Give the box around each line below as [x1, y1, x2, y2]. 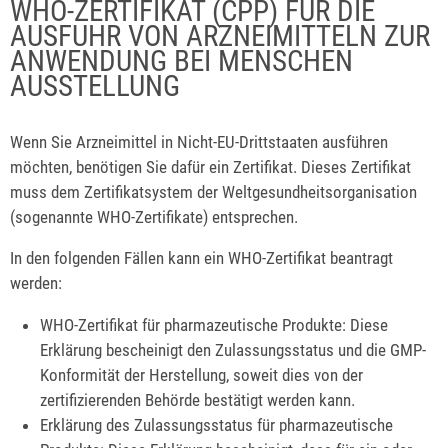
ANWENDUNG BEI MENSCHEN [10, 44, 353, 78]
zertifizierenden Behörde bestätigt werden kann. [40, 390, 356, 411]
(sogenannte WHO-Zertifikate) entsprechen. [10, 206, 298, 227]
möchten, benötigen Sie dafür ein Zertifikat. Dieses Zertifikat [10, 156, 411, 177]
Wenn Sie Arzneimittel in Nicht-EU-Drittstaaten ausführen [10, 131, 388, 152]
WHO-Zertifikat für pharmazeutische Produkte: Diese [40, 315, 389, 336]
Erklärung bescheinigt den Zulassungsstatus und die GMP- [40, 340, 427, 361]
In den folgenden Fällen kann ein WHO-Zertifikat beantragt [10, 248, 393, 269]
